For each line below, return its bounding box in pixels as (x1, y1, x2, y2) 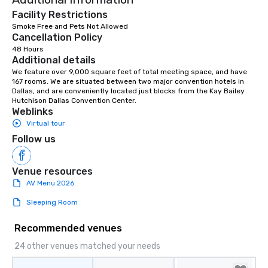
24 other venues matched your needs (14, 241, 160, 252)
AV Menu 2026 (26, 179, 74, 188)
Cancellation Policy (12, 32, 102, 44)
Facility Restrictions (12, 9, 108, 21)
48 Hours (12, 45, 44, 54)
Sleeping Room (26, 198, 78, 207)
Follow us (12, 133, 56, 145)
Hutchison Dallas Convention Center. (12, 96, 136, 105)
